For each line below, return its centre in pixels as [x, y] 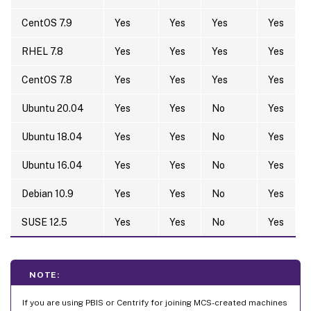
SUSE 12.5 [44, 222]
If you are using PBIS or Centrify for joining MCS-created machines [155, 302]
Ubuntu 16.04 [52, 165]
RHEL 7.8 [42, 51]
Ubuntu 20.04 [53, 108]
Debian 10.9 [48, 193]
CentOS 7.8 [47, 79]
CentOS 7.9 [47, 23]
